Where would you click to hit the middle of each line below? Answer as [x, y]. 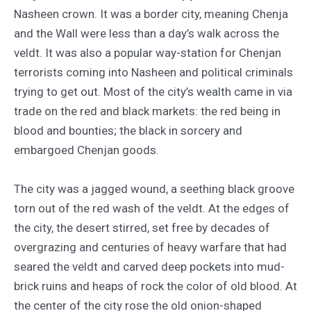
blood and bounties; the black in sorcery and [128, 131]
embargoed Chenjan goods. [86, 150]
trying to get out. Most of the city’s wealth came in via [153, 92]
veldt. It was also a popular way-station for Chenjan [148, 53]
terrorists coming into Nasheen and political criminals [153, 73]
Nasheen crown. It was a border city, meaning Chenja [151, 14]
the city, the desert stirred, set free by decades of [142, 227]
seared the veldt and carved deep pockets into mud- [149, 266]
